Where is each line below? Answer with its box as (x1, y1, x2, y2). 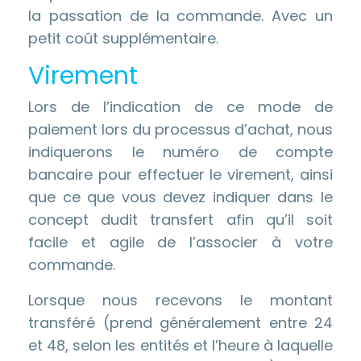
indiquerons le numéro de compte (28, 142, 333, 162)
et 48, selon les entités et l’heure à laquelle (28, 335, 333, 355)
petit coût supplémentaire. (28, 28, 218, 48)
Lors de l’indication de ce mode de (28, 97, 333, 117)
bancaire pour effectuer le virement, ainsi (28, 164, 333, 185)
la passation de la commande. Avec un (28, 6, 333, 26)
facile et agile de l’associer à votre (28, 232, 333, 252)
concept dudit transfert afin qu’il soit (28, 210, 333, 230)
